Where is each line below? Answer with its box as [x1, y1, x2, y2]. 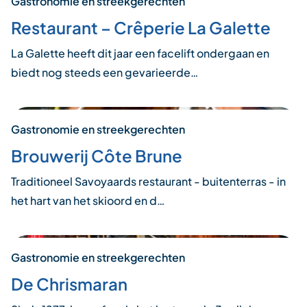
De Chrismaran [11, 273, 127, 294]
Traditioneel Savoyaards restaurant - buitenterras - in [11, 173, 286, 188]
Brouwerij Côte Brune [11, 145, 182, 166]
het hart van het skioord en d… [11, 193, 164, 208]
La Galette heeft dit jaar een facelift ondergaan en [11, 46, 269, 61]
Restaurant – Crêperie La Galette [11, 17, 271, 38]
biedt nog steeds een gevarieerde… [11, 65, 198, 80]
